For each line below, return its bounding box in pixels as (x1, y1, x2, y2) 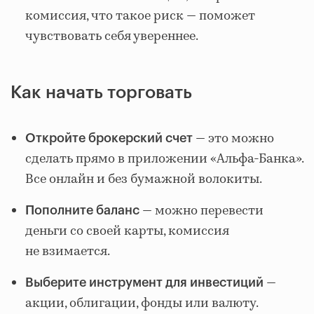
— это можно (193, 130, 274, 149)
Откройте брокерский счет (25, 132, 193, 145)
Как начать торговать (11, 84, 192, 102)
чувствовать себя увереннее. (25, 27, 198, 46)
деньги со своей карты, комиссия (25, 222, 229, 241)
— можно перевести (139, 202, 264, 221)
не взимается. (25, 243, 110, 261)
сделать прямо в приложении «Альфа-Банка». (25, 150, 303, 169)
